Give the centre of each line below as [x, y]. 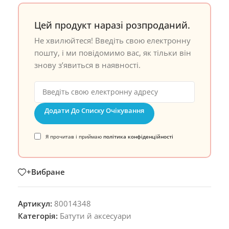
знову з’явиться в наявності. [87, 65]
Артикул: [36, 203]
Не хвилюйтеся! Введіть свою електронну [112, 40]
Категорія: [38, 215]
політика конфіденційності [138, 136]
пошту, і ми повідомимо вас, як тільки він [113, 52]
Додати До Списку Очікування [94, 110]
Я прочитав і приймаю [74, 136]
